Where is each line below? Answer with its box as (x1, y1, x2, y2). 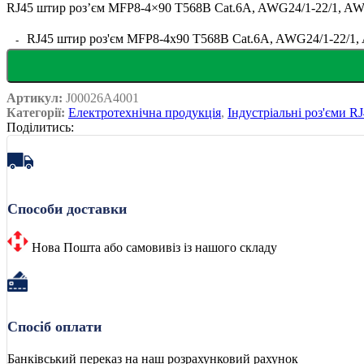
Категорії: (6, 105, 65, 119)
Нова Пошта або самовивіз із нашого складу (28, 240, 277, 254)
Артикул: (6, 90, 66, 105)
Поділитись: (6, 119, 74, 134)
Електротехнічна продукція (68, 105, 221, 119)
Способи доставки (7, 200, 127, 217)
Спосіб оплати (7, 318, 102, 335)
